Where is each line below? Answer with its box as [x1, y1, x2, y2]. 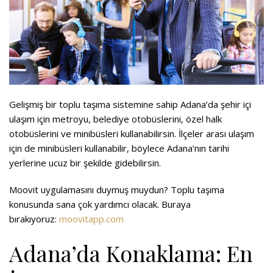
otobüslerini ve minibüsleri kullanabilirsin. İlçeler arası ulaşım [9, 127, 254, 140]
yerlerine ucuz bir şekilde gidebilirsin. [9, 157, 161, 169]
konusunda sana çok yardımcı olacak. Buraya [9, 198, 191, 211]
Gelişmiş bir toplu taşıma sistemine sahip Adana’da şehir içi [9, 98, 251, 111]
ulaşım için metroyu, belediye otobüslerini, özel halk [9, 113, 222, 126]
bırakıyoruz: [9, 213, 59, 225]
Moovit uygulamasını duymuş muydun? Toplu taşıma [9, 183, 224, 196]
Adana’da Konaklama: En [9, 238, 253, 268]
